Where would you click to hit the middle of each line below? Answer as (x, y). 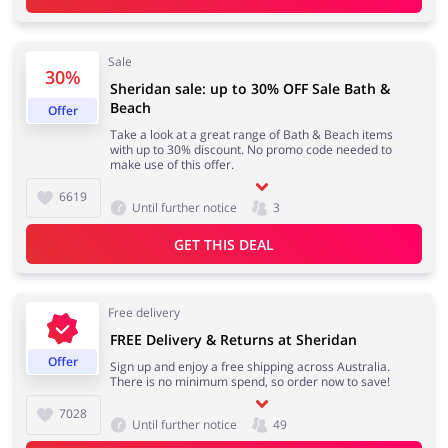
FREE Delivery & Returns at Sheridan (233, 340)
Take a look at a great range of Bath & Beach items (251, 135)
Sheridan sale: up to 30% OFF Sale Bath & (250, 89)
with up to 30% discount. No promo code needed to (251, 150)
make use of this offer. (172, 165)
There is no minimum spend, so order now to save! (250, 382)
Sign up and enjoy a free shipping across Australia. (250, 367)
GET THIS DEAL (224, 244)
